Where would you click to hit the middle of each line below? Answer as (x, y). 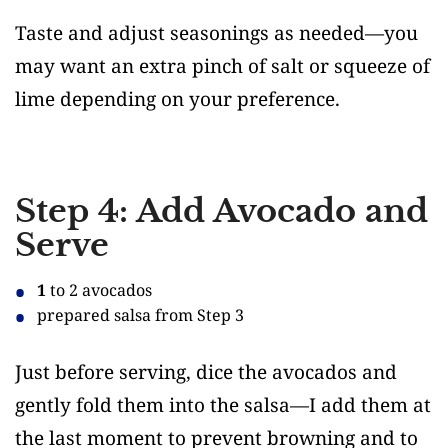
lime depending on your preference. (177, 98)
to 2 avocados (99, 289)
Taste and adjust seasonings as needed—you (216, 32)
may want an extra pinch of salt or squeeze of (222, 65)
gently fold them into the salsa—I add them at (223, 405)
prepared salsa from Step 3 (141, 314)
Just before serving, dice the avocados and (206, 372)
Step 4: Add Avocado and (221, 210)
